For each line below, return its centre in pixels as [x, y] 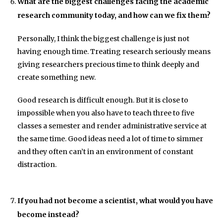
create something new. [56, 77]
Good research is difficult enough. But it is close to [103, 100]
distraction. [37, 164]
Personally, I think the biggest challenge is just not [103, 38]
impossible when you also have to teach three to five [106, 113]
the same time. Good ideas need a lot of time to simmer [110, 139]
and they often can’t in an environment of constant [105, 151]
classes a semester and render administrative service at [112, 126]
